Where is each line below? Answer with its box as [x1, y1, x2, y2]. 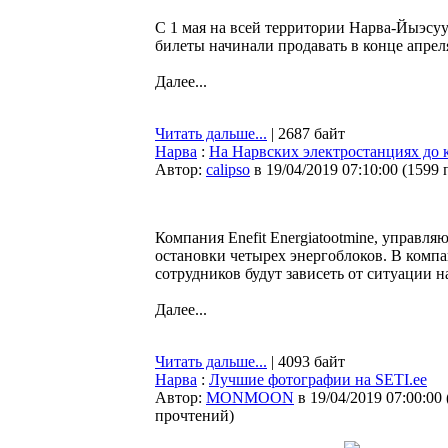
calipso [206, 161, 250, 178]
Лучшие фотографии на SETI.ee [209, 371, 427, 388]
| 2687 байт [267, 125, 345, 142]
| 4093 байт [267, 353, 345, 370]
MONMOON [206, 389, 294, 406]
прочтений [155, 407, 229, 424]
